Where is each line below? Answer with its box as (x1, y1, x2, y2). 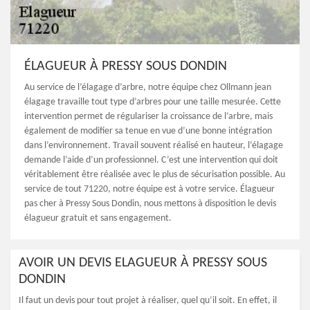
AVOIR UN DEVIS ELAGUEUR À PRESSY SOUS (19, 256, 267, 270)
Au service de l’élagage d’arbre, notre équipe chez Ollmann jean (24, 82, 271, 93)
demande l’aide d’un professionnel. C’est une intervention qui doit (24, 155, 278, 165)
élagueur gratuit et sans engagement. (24, 213, 172, 224)
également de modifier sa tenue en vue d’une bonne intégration (24, 126, 272, 136)
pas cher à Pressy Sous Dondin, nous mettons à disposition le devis (24, 199, 276, 209)
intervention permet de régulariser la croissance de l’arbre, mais (24, 111, 273, 122)
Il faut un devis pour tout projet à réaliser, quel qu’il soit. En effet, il (19, 295, 277, 306)
